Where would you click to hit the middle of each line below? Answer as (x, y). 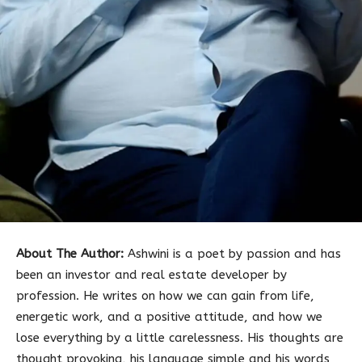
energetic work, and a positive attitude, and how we (169, 317)
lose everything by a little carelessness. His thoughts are (180, 338)
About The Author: (70, 254)
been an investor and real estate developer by (152, 275)
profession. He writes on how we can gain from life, (165, 296)
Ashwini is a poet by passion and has (232, 254)
